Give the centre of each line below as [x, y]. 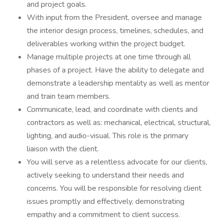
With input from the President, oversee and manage [114, 18]
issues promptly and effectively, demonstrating [106, 201]
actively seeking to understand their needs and [105, 175]
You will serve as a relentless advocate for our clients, [117, 162]
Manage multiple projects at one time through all [109, 57]
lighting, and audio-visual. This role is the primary [108, 136]
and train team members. [69, 96]
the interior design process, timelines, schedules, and [115, 31]
